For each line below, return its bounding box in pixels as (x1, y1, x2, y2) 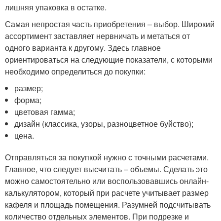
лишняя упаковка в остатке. (5, 1, 107, 13)
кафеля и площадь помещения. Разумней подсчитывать (5, 199, 211, 211)
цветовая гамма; (14, 106, 75, 118)
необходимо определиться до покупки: (5, 66, 146, 77)
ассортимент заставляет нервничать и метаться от (5, 30, 190, 42)
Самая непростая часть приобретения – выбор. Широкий (5, 18, 215, 30)
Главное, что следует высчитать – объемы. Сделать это (5, 163, 208, 175)
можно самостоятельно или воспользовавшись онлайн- (5, 175, 209, 187)
